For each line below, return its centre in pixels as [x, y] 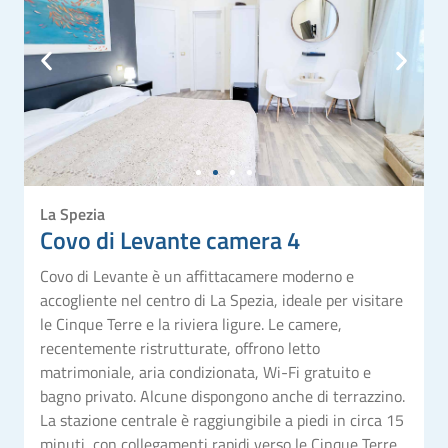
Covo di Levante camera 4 [170, 239]
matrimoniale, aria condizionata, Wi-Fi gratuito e [205, 371]
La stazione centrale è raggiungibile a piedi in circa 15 [222, 419]
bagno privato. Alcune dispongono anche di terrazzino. [222, 395]
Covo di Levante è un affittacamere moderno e [197, 275]
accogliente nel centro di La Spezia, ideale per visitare [221, 299]
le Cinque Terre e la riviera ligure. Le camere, [191, 323]
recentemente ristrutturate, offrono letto [180, 347]
